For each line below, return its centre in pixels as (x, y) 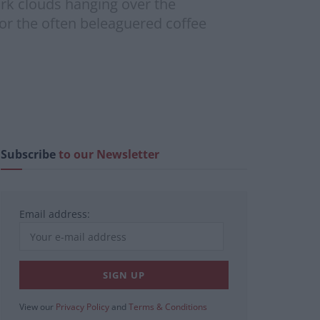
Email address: (55, 214)
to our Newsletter (109, 155)
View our (37, 307)
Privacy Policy (82, 307)
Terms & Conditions (168, 307)
